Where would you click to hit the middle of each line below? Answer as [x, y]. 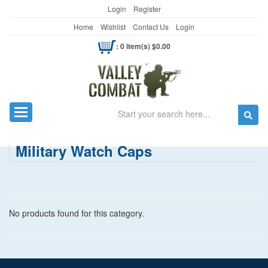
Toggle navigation [54, 112]
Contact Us [151, 27]
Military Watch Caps [84, 151]
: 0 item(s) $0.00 [143, 46]
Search [124, 109]
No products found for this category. [77, 213]
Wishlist [113, 27]
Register [147, 9]
